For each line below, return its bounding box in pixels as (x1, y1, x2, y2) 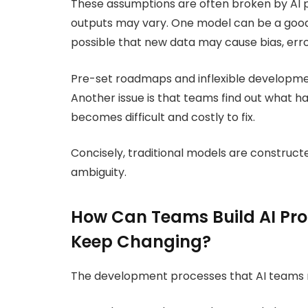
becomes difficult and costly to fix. (71, 109, 255, 125)
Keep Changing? (71, 230, 211, 253)
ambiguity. (71, 164, 126, 181)
